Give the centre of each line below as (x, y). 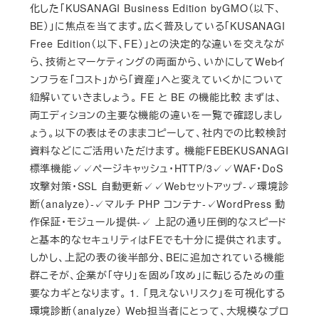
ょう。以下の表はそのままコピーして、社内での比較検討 (158, 132)
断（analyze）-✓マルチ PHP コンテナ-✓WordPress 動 (158, 203)
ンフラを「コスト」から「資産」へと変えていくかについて (157, 79)
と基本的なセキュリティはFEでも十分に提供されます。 (156, 239)
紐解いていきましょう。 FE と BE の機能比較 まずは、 (156, 96)
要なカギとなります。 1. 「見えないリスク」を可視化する (157, 292)
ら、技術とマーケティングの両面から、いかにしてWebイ (158, 61)
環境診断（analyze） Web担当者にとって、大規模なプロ (159, 310)
